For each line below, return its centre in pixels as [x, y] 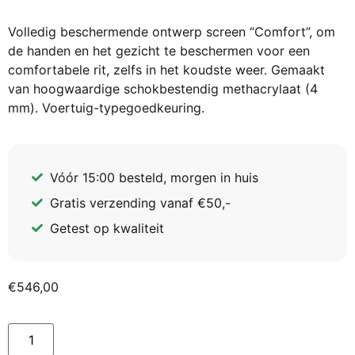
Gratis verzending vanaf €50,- [140, 202]
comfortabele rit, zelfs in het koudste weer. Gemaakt [166, 69]
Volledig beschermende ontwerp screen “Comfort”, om [172, 31]
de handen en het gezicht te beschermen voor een [159, 50]
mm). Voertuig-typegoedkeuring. [106, 107]
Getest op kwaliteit [107, 228]
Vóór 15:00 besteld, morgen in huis [154, 177]
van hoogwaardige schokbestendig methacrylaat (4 [163, 88]
